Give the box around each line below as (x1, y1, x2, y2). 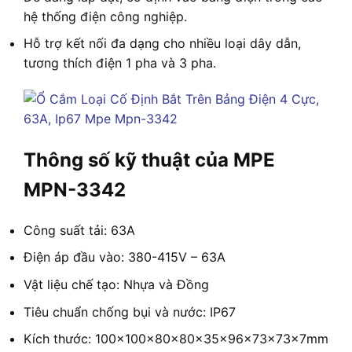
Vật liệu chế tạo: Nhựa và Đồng (24, 276, 209, 292)
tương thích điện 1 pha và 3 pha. (24, 55, 216, 71)
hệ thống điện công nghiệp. (24, 8, 187, 24)
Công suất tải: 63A (24, 222, 135, 238)
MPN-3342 (24, 178, 126, 201)
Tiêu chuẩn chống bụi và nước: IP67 (24, 303, 236, 320)
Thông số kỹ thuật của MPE (24, 148, 275, 171)
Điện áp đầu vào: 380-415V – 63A (24, 249, 225, 266)
